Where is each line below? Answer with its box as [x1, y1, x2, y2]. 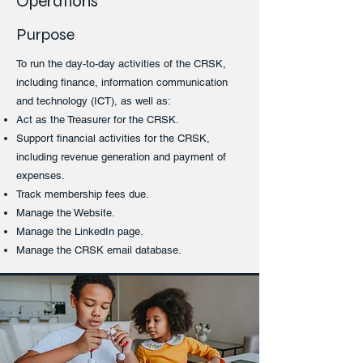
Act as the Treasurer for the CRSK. [16, 113, 179, 126]
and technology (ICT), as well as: [16, 95, 171, 107]
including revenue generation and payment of [16, 151, 226, 163]
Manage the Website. [16, 207, 115, 219]
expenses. [16, 169, 65, 181]
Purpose [16, 24, 75, 45]
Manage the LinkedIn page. [16, 225, 143, 237]
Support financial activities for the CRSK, [16, 132, 210, 144]
